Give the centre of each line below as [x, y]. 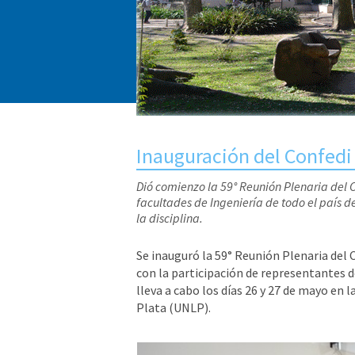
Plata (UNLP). [174, 308]
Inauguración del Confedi [244, 156]
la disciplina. [170, 218]
